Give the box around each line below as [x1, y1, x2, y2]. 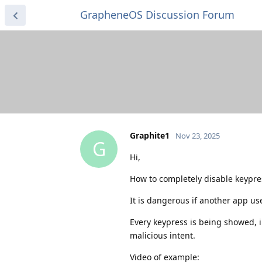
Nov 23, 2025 [175, 130, 220, 141]
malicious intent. [130, 229, 195, 241]
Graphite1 [130, 129, 170, 141]
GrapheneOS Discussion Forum [80, 8, 235, 22]
